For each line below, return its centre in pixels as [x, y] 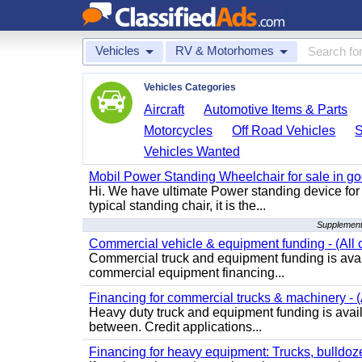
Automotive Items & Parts [276, 109]
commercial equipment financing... [187, 273]
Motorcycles [179, 130]
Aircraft [164, 109]
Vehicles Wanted [192, 152]
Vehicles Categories [190, 87]
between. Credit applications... [175, 327]
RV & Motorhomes [225, 51]
